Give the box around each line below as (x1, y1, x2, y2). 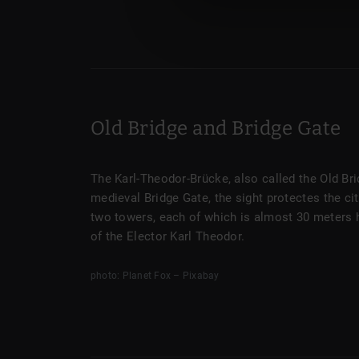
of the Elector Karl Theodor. (91, 229, 245, 244)
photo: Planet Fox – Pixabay (91, 270, 220, 281)
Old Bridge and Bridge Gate (91, 117, 341, 139)
